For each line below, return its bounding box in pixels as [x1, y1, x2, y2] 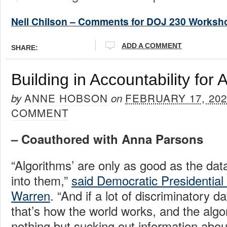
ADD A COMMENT [122, 41, 182, 50]
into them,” [11, 171, 71, 189]
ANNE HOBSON [24, 90, 108, 105]
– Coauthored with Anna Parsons [11, 130, 203, 147]
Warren [11, 186, 50, 204]
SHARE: [11, 43, 38, 52]
